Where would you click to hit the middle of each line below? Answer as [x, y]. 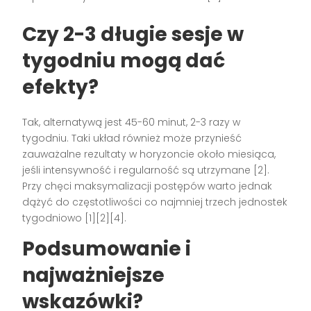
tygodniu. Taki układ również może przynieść [132, 138]
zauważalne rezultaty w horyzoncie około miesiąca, [149, 154]
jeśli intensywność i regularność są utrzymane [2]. [146, 170]
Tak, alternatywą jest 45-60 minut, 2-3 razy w [132, 122]
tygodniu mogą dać [124, 60]
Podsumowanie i [107, 249]
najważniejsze [94, 275]
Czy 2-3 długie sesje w [133, 34]
